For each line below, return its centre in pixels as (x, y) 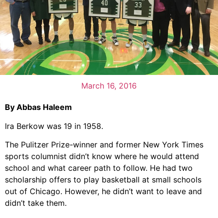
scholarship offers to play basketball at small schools (103, 180)
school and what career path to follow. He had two (99, 168)
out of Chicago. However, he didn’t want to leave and (103, 191)
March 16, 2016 (109, 86)
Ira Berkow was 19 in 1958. (54, 126)
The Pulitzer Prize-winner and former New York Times (104, 145)
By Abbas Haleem (38, 107)
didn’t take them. (36, 203)
